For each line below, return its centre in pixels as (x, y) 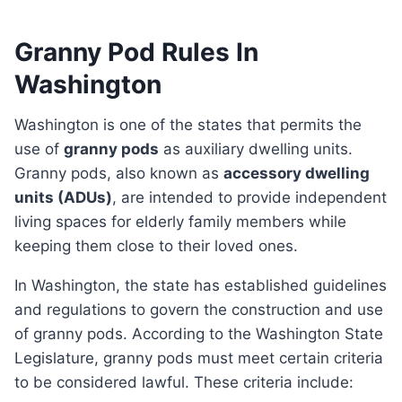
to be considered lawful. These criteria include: (184, 383)
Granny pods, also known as (119, 174)
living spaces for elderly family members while (180, 222)
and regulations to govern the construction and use (199, 310)
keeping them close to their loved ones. (156, 246)
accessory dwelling (297, 174)
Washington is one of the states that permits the (21, 125)
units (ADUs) (63, 198)
